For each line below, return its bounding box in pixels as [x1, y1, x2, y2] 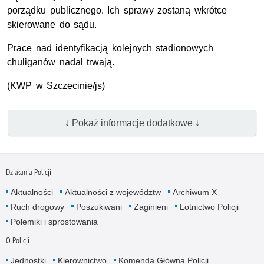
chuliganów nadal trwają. [7, 57, 115, 68]
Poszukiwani [75, 202, 122, 212]
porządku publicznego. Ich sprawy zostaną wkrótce [7, 5, 227, 16]
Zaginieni [133, 202, 168, 212]
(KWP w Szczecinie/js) [7, 81, 105, 91]
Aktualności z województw [64, 187, 161, 197]
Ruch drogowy [10, 202, 64, 212]
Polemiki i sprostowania [10, 216, 98, 226]
